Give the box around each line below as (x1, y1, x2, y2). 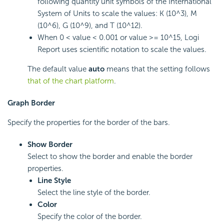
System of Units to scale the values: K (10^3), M (37, 9, 197, 18)
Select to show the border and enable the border (27, 152, 192, 161)
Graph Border (7, 98, 55, 107)
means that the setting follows (104, 64, 210, 73)
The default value (27, 64, 88, 73)
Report (37, 45, 60, 54)
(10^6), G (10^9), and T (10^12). (37, 21, 142, 30)
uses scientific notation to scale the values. (60, 45, 206, 54)
